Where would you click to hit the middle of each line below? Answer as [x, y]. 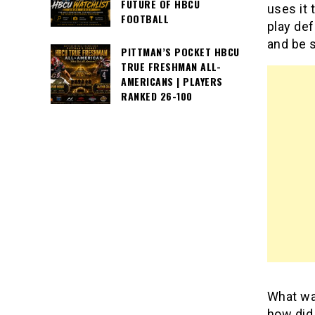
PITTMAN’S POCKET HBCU [180, 52]
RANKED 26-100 [157, 96]
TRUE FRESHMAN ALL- [171, 67]
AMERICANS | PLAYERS [172, 82]
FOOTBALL [145, 19]
